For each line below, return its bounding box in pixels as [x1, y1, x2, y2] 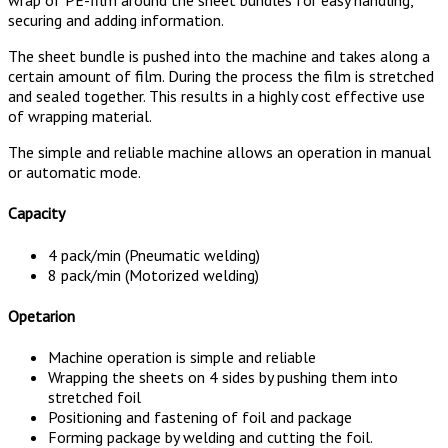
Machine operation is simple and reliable [48, 347, 316, 368]
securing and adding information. [8, 9, 224, 30]
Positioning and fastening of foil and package [48, 407, 352, 428]
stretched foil [48, 387, 141, 408]
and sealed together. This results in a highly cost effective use [8, 85, 425, 106]
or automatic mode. [8, 161, 141, 182]
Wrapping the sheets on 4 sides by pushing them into [48, 367, 398, 388]
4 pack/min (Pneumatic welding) [48, 244, 260, 265]
